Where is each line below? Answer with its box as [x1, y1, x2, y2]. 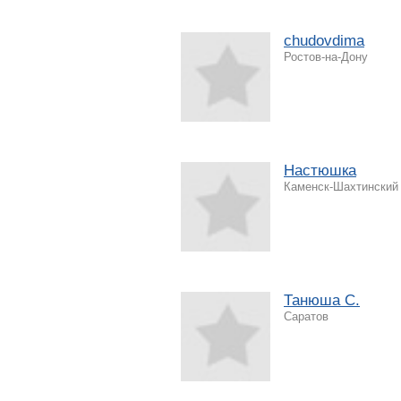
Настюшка [284, 161, 356, 179]
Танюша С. [284, 291, 360, 309]
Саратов [284, 309, 328, 323]
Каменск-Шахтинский [284, 179, 398, 193]
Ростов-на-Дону [284, 49, 368, 64]
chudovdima [284, 31, 364, 49]
